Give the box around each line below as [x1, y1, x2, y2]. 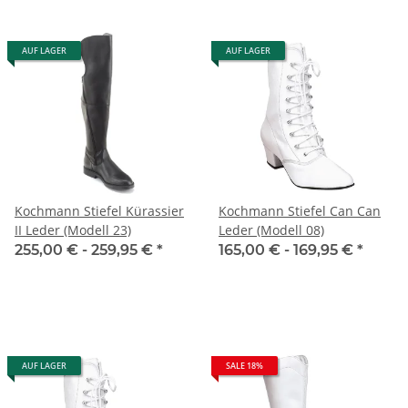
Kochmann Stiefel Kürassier [15, 201, 184, 219]
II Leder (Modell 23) [15, 220, 131, 239]
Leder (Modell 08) [219, 220, 324, 239]
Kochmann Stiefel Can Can [219, 201, 381, 219]
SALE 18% [226, 359, 263, 372]
